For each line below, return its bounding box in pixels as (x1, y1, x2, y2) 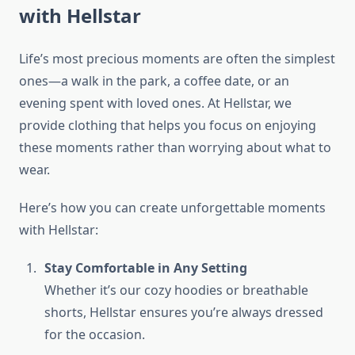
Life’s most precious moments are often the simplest (19, 50, 335, 68)
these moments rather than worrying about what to (19, 139, 331, 157)
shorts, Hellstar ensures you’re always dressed (44, 303, 323, 322)
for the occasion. (44, 326, 145, 344)
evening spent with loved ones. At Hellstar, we (19, 94, 292, 113)
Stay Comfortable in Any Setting (44, 259, 247, 277)
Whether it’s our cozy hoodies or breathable (44, 281, 308, 300)
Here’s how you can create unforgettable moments (19, 199, 326, 217)
